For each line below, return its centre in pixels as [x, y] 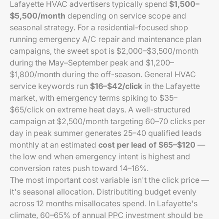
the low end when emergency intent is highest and [100, 156]
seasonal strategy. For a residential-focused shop [99, 27]
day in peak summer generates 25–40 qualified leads [106, 133]
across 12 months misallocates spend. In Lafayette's [104, 203]
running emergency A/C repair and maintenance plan [106, 39]
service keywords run [50, 86]
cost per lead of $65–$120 [147, 145]
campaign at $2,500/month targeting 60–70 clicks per [108, 121]
